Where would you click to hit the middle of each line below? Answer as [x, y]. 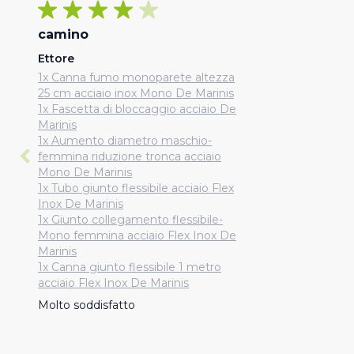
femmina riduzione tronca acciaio [130, 156]
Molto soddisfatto [87, 305]
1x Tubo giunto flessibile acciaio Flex [136, 188]
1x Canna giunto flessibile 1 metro [130, 267]
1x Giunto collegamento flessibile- [130, 220]
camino [63, 34]
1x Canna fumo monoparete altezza [136, 77]
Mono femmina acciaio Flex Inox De [137, 235]
